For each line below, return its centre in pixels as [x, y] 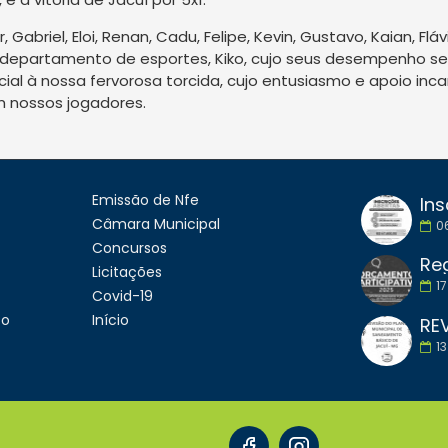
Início [110, 319]
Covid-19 [122, 295]
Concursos [129, 247]
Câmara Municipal [155, 223]
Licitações [126, 271]
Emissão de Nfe [145, 199]
